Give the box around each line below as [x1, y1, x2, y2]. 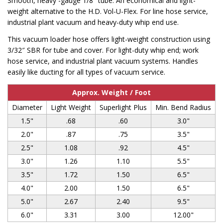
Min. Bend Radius [155, 102, 211, 112]
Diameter [12, 102, 42, 112]
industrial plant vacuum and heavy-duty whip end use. [7, 17, 179, 27]
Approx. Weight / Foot [72, 87, 151, 97]
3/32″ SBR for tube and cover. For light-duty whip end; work [7, 45, 199, 55]
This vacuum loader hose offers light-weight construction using [7, 34, 210, 44]
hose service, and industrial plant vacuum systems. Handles [7, 56, 198, 66]
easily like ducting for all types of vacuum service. [7, 67, 165, 77]
